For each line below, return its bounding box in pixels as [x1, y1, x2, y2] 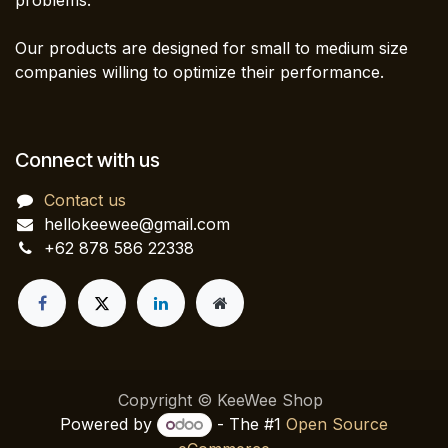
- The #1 [211, 414, 286, 435]
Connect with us [15, 148, 160, 173]
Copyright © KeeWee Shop [117, 390, 323, 411]
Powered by [60, 414, 158, 435]
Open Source [285, 414, 388, 435]
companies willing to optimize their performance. [15, 62, 384, 83]
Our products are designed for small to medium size [15, 38, 408, 59]
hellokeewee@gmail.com [43, 214, 230, 235]
